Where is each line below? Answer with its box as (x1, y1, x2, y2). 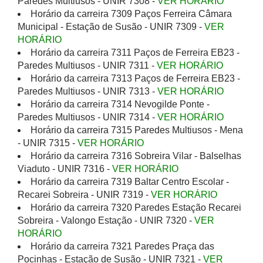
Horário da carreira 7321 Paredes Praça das (31, 241, 214, 251)
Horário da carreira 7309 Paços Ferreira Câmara (31, 9, 232, 19)
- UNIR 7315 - (18, 138, 77, 148)
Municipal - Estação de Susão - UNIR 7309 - (18, 22, 204, 32)
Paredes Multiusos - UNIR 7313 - (18, 86, 157, 96)
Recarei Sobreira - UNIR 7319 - (18, 190, 151, 200)
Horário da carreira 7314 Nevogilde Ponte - (31, 99, 210, 109)
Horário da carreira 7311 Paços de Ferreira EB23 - (31, 48, 240, 58)
